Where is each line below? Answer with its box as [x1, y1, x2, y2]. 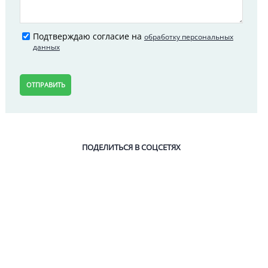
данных [32, 41, 60, 52]
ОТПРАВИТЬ [26, 80, 65, 89]
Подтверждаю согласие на [32, 30, 144, 42]
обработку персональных [144, 31, 233, 42]
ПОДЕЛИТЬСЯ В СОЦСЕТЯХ [82, 142, 181, 153]
